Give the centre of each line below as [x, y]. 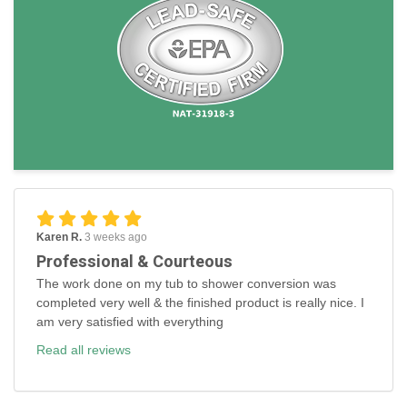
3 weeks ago [116, 237]
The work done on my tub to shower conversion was [186, 283]
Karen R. [60, 237]
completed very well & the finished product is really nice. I [200, 302]
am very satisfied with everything [130, 321]
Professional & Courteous [134, 262]
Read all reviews [84, 349]
